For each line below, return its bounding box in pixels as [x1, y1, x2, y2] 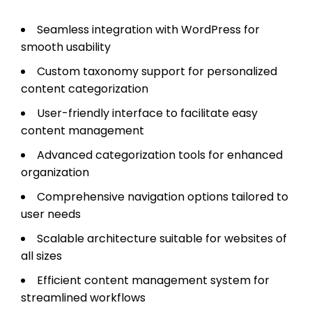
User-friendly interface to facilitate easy [37, 104, 258, 121]
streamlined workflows [21, 289, 146, 306]
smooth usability [21, 38, 111, 55]
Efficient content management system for [37, 272, 270, 288]
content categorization [21, 80, 148, 97]
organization [21, 164, 89, 180]
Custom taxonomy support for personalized [37, 63, 277, 79]
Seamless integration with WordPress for [37, 21, 260, 38]
